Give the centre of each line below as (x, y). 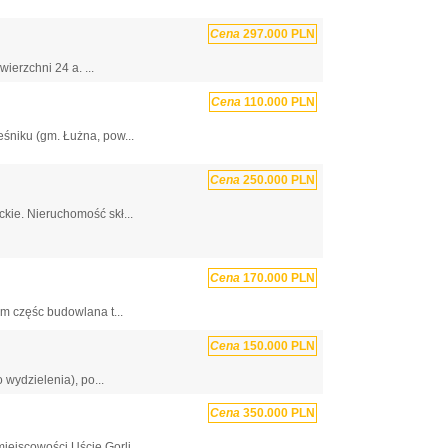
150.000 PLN (277, 345)
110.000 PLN (278, 101)
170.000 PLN (277, 277)
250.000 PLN (277, 179)
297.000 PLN (277, 34)
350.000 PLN (277, 413)
